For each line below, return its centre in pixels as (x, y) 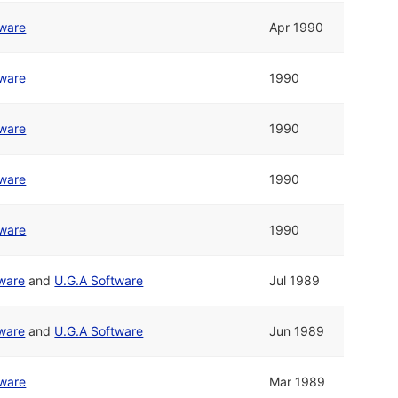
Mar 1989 (298, 382)
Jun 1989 (297, 331)
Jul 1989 (295, 281)
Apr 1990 (297, 28)
